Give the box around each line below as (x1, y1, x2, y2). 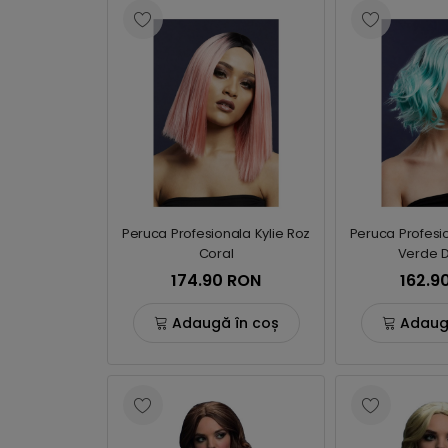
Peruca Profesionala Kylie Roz (121, 224, 311, 243)
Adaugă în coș (171, 312, 279, 333)
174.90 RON (171, 269, 261, 292)
